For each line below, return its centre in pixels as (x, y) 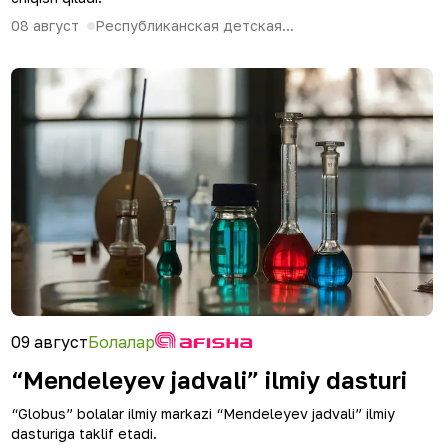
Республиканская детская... (194, 25)
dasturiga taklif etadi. (84, 433)
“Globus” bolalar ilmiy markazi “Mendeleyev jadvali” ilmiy (203, 413)
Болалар (121, 342)
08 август (45, 25)
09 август (49, 342)
